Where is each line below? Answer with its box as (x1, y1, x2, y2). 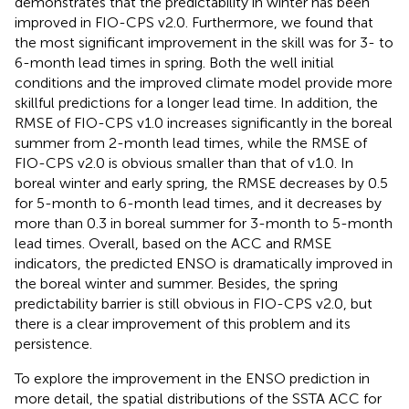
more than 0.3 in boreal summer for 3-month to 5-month (15, 214, 393, 232)
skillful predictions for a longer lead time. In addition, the (15, 93, 378, 111)
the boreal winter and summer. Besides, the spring (15, 274, 338, 292)
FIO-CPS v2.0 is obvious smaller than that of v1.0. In (15, 153, 353, 172)
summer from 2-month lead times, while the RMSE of (15, 133, 367, 152)
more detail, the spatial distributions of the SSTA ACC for (15, 389, 382, 407)
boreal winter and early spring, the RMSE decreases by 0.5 (15, 173, 388, 192)
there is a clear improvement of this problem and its (15, 314, 351, 332)
